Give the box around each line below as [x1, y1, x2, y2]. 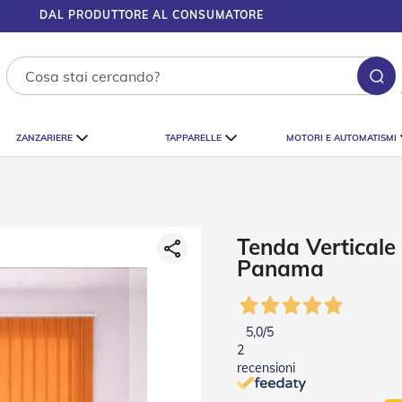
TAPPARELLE [164, 131, 222, 144]
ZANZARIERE [16, 131, 73, 144]
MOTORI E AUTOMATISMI [286, 131, 397, 144]
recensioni [237, 359, 295, 376]
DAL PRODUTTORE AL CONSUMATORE [39, 8, 264, 22]
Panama [237, 255, 324, 282]
